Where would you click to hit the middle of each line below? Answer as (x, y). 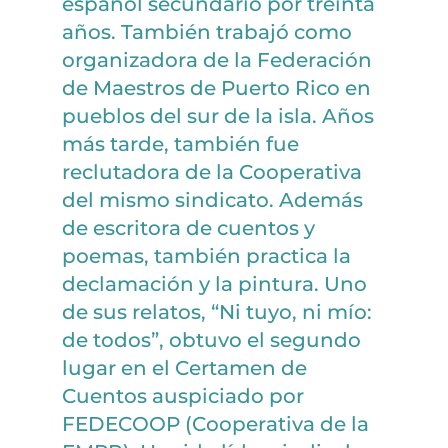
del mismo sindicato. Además (213, 199)
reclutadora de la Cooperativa (212, 171)
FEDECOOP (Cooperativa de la (216, 423)
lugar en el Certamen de (185, 367)
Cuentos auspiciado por (183, 395)
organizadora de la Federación (217, 59)
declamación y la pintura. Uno (215, 283)
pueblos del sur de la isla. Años (218, 115)
